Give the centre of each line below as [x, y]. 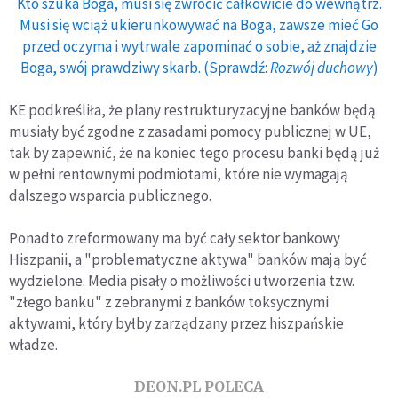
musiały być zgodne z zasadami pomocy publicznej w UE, [190, 131]
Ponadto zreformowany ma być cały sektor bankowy [175, 238]
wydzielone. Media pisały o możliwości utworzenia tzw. [182, 280]
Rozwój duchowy [321, 67]
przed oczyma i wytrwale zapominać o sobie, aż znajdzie [199, 46]
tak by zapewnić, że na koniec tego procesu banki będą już [194, 152]
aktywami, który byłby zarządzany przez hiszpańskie [176, 323]
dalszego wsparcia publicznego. [110, 195]
